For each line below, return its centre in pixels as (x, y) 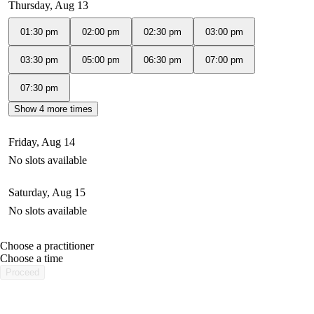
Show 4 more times (53, 109)
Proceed (22, 273)
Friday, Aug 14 (42, 142)
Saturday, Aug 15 (47, 193)
